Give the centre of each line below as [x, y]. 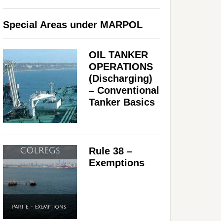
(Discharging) [121, 78]
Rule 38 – [110, 151]
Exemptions [117, 163]
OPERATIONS [121, 66]
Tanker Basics [122, 102]
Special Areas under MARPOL [73, 24]
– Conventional [124, 90]
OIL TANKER [118, 55]
